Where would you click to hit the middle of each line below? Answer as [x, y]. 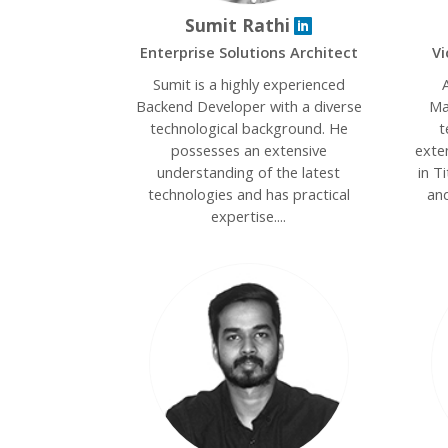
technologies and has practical [248, 194]
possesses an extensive [248, 150]
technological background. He [248, 128]
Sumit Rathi [238, 25]
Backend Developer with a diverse [248, 106]
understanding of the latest [249, 172]
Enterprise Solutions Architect [248, 52]
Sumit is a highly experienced [248, 84]
